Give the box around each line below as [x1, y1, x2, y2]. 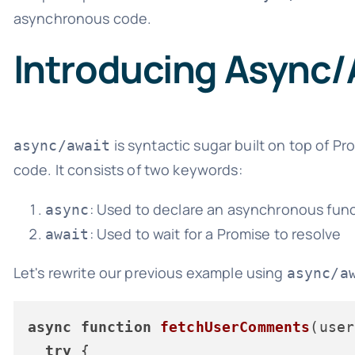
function [80, 318, 151, 335]
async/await [13, 136, 111, 154]
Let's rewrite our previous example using [13, 262, 287, 282]
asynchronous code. [13, 8, 152, 28]
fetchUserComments [160, 318, 311, 335]
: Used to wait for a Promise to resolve [89, 223, 342, 243]
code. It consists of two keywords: [13, 159, 242, 179]
